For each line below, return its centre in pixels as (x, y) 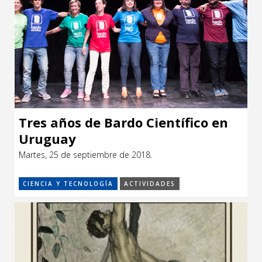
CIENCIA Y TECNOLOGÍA (68, 184)
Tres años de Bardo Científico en (123, 122)
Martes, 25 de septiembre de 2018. (85, 154)
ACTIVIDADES (150, 184)
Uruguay (47, 138)
